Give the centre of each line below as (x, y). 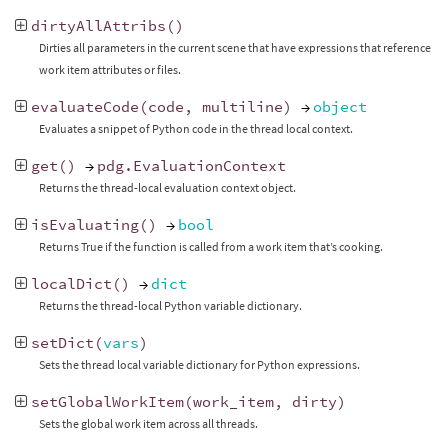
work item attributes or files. (109, 70)
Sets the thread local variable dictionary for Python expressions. (199, 365)
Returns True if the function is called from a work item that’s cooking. (210, 247)
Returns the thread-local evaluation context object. (167, 188)
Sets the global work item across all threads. (148, 424)
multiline (242, 107)
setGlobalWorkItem (107, 402)
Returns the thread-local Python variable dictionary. (170, 306)
